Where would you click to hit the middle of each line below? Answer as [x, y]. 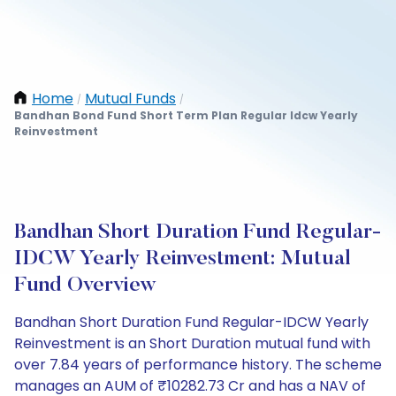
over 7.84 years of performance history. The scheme [198, 365]
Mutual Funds [130, 99]
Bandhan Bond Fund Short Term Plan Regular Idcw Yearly [186, 115]
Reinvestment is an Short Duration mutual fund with [192, 343]
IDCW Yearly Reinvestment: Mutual [183, 259]
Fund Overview [85, 286]
